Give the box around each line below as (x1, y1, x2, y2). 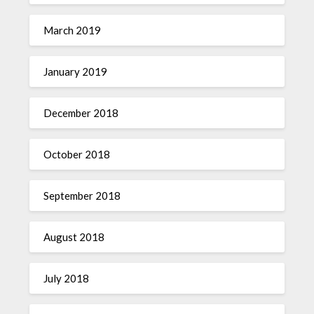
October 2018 (43, 148, 111, 161)
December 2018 (43, 107, 119, 120)
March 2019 (43, 24, 102, 37)
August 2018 (43, 231, 105, 244)
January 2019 (43, 65, 108, 78)
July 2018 (43, 272, 90, 285)
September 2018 (43, 189, 121, 203)
